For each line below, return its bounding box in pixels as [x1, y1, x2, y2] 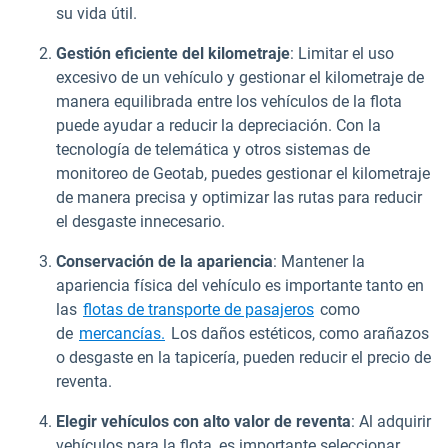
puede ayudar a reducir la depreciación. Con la [56, 115, 381, 135]
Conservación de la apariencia [56, 251, 273, 271]
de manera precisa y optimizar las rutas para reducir [56, 187, 422, 207]
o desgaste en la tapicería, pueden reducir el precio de [56, 347, 431, 367]
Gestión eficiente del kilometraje [56, 43, 290, 63]
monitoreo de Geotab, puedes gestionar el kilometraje [56, 163, 430, 183]
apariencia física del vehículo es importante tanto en [56, 275, 424, 295]
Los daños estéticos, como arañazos [167, 323, 429, 343]
